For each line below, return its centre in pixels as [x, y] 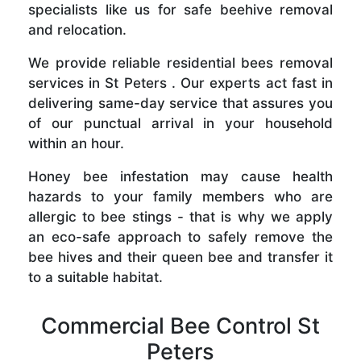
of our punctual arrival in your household [180, 124]
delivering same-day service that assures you [180, 104]
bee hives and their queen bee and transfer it [180, 257]
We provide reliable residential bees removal [180, 63]
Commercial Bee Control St [180, 326]
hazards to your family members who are [180, 197]
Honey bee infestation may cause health [180, 177]
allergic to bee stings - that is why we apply [180, 217]
